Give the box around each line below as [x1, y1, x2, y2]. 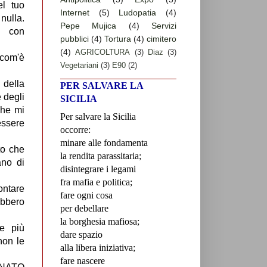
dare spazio [60, 229, 103, 240]
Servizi [151, 21, 177, 31]
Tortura [104, 34, 131, 44]
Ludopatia [119, 8, 157, 18]
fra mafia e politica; [60, 177, 132, 188]
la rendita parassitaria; [60, 151, 141, 162]
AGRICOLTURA [75, 48, 131, 57]
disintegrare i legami [60, 164, 136, 175]
